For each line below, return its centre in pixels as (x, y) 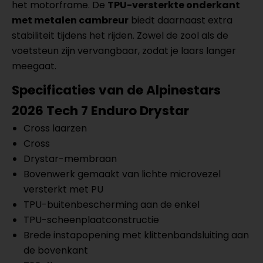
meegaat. (34, 66)
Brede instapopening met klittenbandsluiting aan (136, 235)
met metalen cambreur (70, 20)
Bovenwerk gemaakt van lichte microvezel (122, 174)
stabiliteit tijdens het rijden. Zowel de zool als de (120, 36)
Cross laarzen (55, 128)
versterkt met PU (63, 189)
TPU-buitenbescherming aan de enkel (112, 205)
